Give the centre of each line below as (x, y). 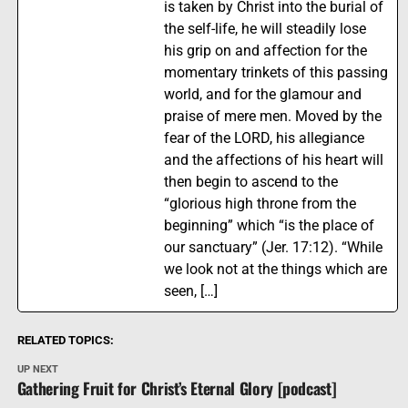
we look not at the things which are (275, 270)
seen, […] (190, 291)
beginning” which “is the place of (269, 226)
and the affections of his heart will (273, 160)
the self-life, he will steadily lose (265, 29)
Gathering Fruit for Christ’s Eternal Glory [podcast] (177, 388)
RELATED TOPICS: (65, 341)
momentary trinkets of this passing (275, 73)
